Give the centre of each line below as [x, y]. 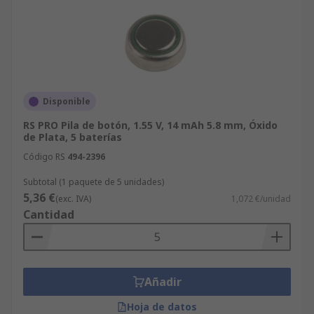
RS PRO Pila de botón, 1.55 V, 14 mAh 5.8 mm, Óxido [150, 125]
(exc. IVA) [73, 199]
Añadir [163, 282]
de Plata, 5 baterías [73, 137]
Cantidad [49, 214]
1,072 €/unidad [261, 199]
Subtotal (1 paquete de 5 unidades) [94, 182]
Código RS [44, 157]
